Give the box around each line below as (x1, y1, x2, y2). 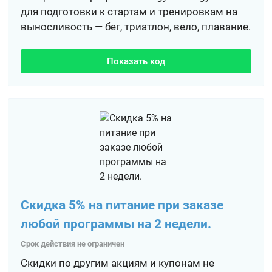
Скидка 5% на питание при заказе (21, 198, 224, 212)
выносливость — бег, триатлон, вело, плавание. (21, 21, 251, 33)
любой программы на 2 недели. (21, 217, 212, 231)
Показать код (106, 56, 165, 67)
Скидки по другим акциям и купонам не (21, 257, 215, 269)
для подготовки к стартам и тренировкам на (21, 5, 238, 18)
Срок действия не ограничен (21, 239, 125, 248)
